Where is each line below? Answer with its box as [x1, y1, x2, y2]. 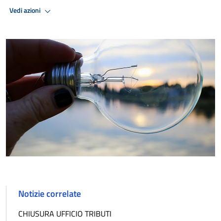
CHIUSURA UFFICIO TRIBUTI [18, 208, 111, 220]
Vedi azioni [9, 5, 42, 16]
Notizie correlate [18, 187, 81, 201]
